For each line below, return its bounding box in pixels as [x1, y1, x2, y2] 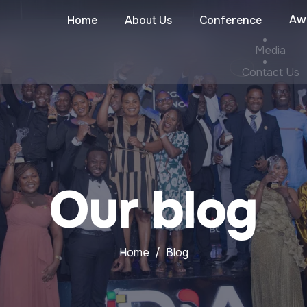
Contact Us [241, 65, 299, 79]
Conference [199, 12, 262, 27]
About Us [125, 12, 172, 27]
